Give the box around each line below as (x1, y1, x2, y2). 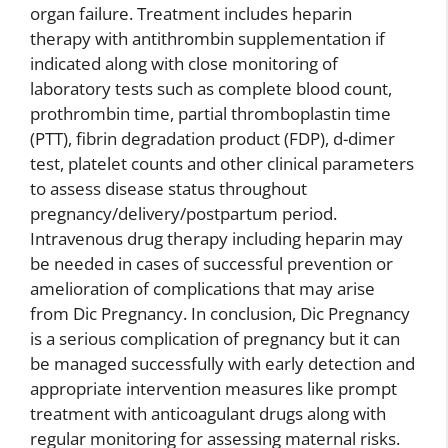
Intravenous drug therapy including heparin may (30, 227, 403, 251)
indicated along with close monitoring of (30, 52, 338, 76)
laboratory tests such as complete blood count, (30, 77, 392, 101)
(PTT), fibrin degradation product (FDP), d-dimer (30, 127, 395, 151)
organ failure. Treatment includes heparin (30, 2, 352, 26)
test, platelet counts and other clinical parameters (30, 152, 414, 176)
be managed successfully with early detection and (30, 352, 415, 376)
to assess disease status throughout (30, 177, 307, 201)
